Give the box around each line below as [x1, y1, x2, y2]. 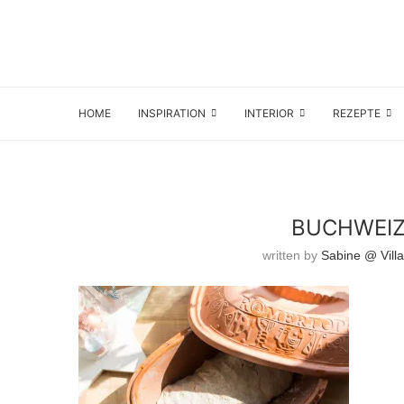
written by [262, 248, 321, 262]
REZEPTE [333, 106, 381, 120]
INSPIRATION [138, 106, 206, 120]
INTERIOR [244, 106, 294, 120]
